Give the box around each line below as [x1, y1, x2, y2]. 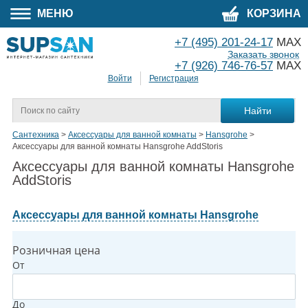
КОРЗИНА [244, 8, 301, 19]
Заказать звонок [228, 49, 299, 60]
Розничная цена [12, 243, 100, 258]
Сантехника [12, 130, 59, 140]
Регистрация [148, 74, 199, 84]
